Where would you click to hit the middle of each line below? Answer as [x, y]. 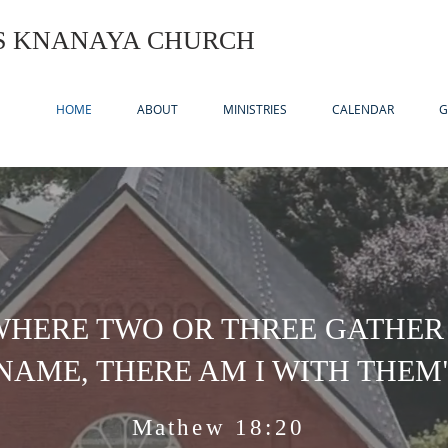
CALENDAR [363, 109]
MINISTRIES [255, 109]
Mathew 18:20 [223, 427]
